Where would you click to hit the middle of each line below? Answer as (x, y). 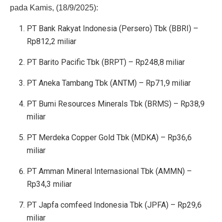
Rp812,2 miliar (52, 42)
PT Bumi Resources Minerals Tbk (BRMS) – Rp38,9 (116, 104)
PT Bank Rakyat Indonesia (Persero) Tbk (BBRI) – (113, 29)
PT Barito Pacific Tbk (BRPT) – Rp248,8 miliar (106, 62)
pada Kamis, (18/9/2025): (54, 8)
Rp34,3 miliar (50, 184)
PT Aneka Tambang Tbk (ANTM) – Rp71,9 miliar (109, 83)
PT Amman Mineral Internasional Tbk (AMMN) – (110, 171)
